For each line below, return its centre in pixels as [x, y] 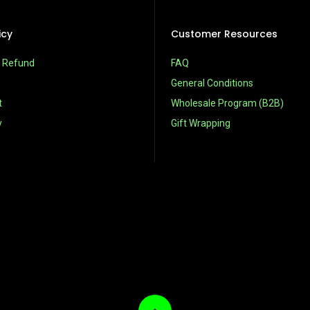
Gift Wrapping [201, 123]
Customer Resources [224, 34]
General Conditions [212, 83]
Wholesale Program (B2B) [227, 103]
